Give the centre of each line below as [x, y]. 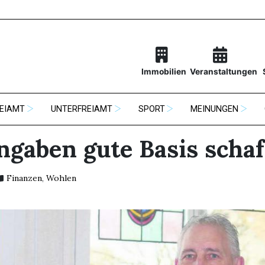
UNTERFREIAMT [82, 109]
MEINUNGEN [215, 109]
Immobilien [164, 72]
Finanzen [24, 178]
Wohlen [61, 178]
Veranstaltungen [223, 72]
